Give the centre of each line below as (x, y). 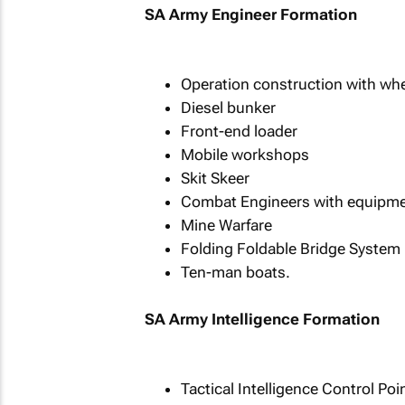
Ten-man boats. (235, 272)
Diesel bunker (228, 108)
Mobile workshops (245, 155)
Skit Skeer (215, 178)
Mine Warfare (226, 225)
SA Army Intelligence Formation (262, 319)
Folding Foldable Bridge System (290, 249)
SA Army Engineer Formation (250, 14)
